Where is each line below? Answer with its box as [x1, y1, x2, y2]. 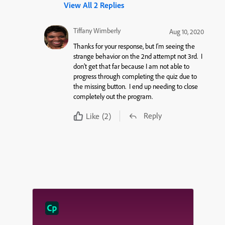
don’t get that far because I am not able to [73, 61, 189, 71]
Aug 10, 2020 [169, 27, 204, 36]
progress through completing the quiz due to [73, 71, 197, 81]
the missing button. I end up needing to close [73, 81, 198, 91]
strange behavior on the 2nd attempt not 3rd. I [73, 51, 202, 61]
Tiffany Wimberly [73, 26, 121, 35]
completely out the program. [73, 91, 153, 101]
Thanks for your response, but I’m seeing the [73, 41, 195, 51]
